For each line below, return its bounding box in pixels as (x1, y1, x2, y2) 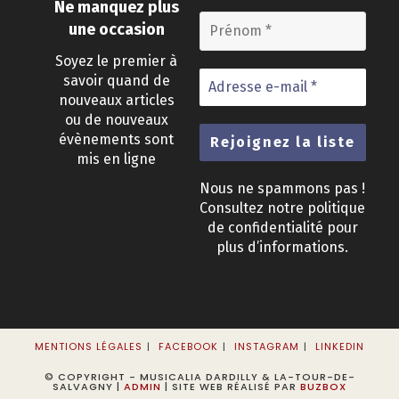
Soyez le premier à (55, 53, 178, 70)
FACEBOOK (159, 339, 218, 354)
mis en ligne (77, 151, 157, 168)
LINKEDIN (315, 339, 364, 354)
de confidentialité (207, 219, 323, 236)
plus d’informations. (216, 239, 349, 256)
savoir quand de (62, 72, 170, 90)
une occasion (68, 19, 165, 39)
